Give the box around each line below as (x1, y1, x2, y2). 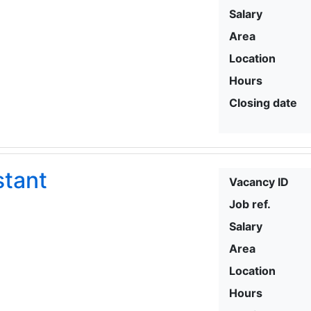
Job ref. (229, 196, 271, 211)
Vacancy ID (229, 174, 289, 189)
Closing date (229, 95, 298, 110)
